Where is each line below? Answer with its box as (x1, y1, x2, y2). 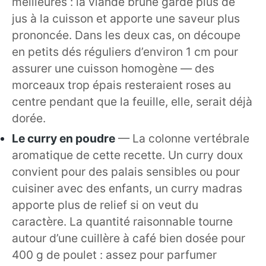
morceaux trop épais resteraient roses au (12, 78, 231, 93)
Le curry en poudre (12, 131, 115, 146)
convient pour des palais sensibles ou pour (12, 164, 240, 179)
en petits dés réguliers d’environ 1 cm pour (12, 45, 238, 59)
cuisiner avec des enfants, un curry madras (12, 181, 242, 196)
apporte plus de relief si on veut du (12, 198, 198, 213)
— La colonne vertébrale (118, 131, 249, 146)
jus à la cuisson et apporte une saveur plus (12, 11, 240, 26)
